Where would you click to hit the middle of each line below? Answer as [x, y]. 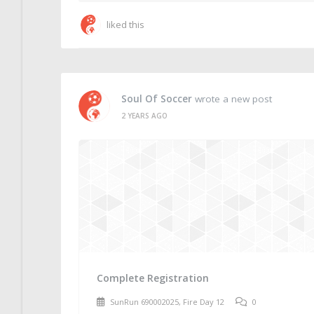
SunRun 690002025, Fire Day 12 [167, 302]
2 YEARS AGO [144, 115]
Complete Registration [153, 278]
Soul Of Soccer [157, 98]
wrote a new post [232, 98]
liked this [125, 25]
